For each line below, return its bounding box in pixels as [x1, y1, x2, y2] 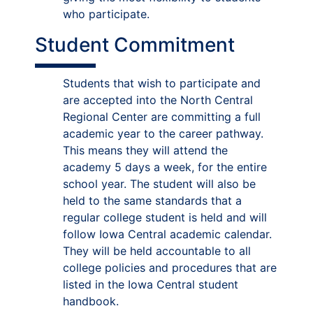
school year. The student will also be [63, 177, 256, 191]
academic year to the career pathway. [63, 126, 263, 140]
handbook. [63, 294, 119, 308]
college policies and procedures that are [63, 261, 277, 275]
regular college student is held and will [63, 210, 267, 224]
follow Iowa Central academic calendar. [63, 227, 272, 241]
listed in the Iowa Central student [63, 277, 238, 291]
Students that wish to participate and [63, 76, 261, 90]
